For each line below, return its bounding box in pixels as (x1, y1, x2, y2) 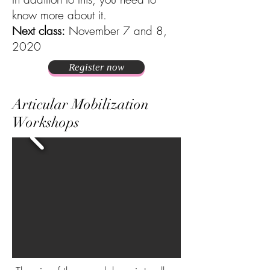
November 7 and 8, (65, 23, 167, 39)
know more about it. (12, 7, 107, 23)
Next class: (12, 23, 65, 39)
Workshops (12, 113, 79, 131)
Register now (69, 61, 124, 73)
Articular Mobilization (12, 95, 149, 113)
